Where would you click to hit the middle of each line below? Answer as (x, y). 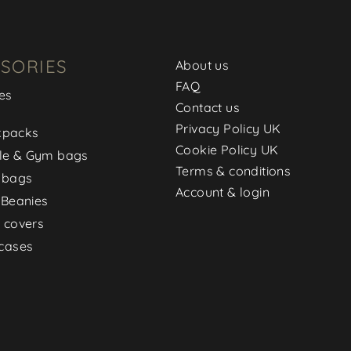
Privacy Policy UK (228, 128)
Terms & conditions (233, 170)
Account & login (223, 192)
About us (203, 65)
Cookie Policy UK (227, 149)
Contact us (208, 107)
